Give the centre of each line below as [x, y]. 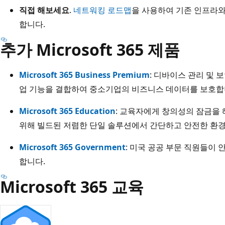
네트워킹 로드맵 [102, 10]
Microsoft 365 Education [67, 111]
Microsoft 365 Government [72, 147]
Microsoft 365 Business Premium [84, 75]
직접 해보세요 [44, 10]
